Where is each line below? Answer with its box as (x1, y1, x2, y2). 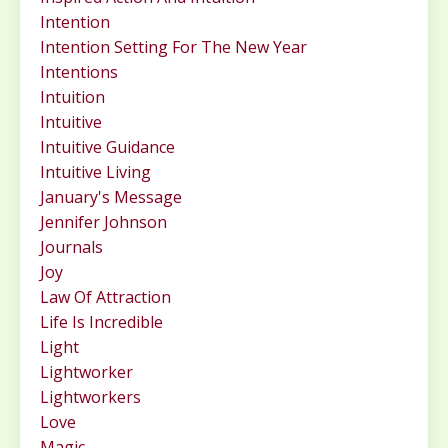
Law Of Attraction (40, 286, 171, 309)
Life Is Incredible (40, 311, 163, 334)
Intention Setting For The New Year (40, 36, 307, 59)
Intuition (40, 86, 105, 109)
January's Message (40, 186, 182, 209)
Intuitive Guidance (40, 136, 175, 159)
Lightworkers (40, 386, 141, 409)
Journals (40, 236, 103, 259)
